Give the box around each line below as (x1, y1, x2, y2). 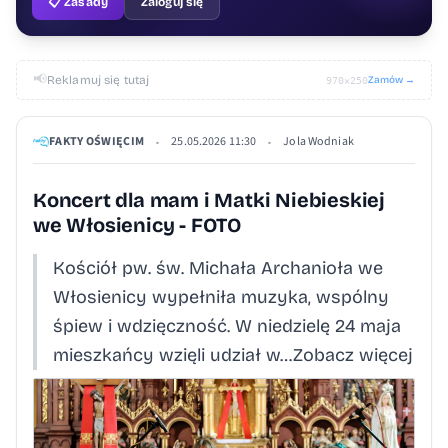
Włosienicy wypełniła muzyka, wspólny (53, 286, 389, 308)
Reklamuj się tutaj (47, 73, 150, 87)
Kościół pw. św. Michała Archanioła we (53, 257, 383, 279)
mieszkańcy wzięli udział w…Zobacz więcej (53, 344, 413, 366)
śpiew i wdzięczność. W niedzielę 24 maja (53, 315, 401, 337)
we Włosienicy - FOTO (33, 213, 241, 237)
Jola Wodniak (283, 133, 354, 150)
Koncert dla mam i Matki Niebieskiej (33, 188, 385, 212)
